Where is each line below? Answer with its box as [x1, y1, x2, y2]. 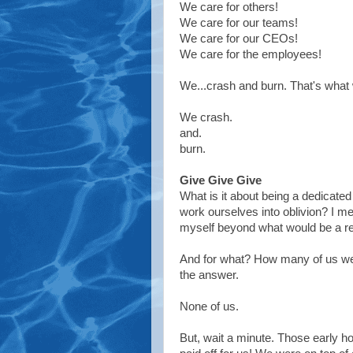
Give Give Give [180, 173, 262, 187]
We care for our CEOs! [180, 32, 298, 45]
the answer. [180, 268, 239, 281]
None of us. [180, 299, 239, 313]
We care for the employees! [180, 47, 321, 61]
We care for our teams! [180, 16, 298, 29]
